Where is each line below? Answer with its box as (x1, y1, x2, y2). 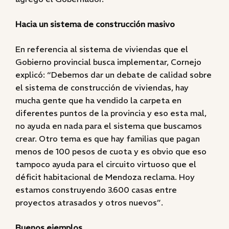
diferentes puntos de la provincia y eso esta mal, (15, 108, 207, 118)
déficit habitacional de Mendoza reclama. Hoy (15, 172, 195, 182)
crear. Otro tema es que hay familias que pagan (15, 133, 200, 144)
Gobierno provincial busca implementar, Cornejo (15, 57, 201, 67)
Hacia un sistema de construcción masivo (15, 19, 175, 29)
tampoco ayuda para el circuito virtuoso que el (15, 159, 196, 169)
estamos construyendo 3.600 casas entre (15, 185, 177, 195)
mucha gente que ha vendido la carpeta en (15, 95, 181, 105)
